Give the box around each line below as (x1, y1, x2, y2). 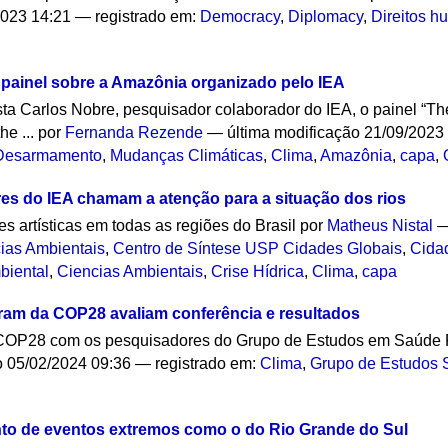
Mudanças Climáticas (110, 146, 264, 164)
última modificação (227, 123, 361, 141)
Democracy (200, 8, 281, 26)
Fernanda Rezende (65, 123, 204, 141)
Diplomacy (288, 8, 364, 26)
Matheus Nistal (327, 216, 434, 234)
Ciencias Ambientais (57, 262, 204, 280)
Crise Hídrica (211, 262, 305, 280)
